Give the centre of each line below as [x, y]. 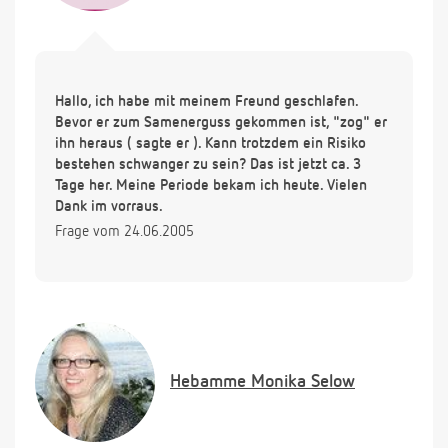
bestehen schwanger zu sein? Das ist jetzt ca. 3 [208, 165]
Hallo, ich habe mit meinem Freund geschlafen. [206, 102]
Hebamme [208, 382]
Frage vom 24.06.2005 [124, 232]
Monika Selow [300, 382]
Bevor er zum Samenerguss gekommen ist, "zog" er [221, 123]
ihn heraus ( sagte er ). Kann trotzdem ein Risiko [210, 144]
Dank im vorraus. [109, 207]
